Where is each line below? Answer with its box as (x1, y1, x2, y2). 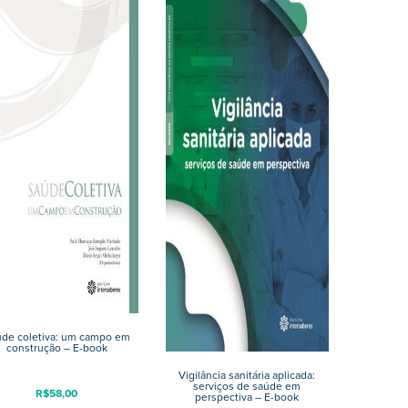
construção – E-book (5, 340, 107, 357)
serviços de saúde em (193, 378, 301, 395)
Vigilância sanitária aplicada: (178, 367, 316, 384)
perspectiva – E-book (195, 389, 300, 406)
